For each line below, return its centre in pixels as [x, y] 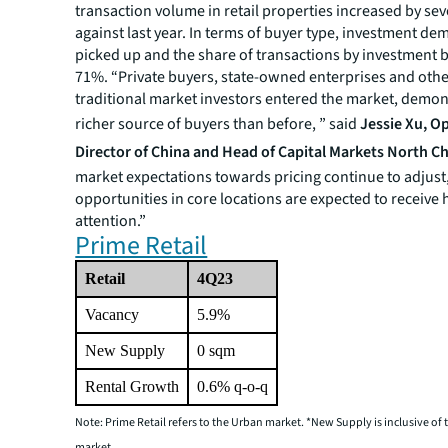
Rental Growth [132, 386]
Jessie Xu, [394, 124]
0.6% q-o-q [233, 386]
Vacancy [112, 314]
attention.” [111, 221]
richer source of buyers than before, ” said [218, 124]
